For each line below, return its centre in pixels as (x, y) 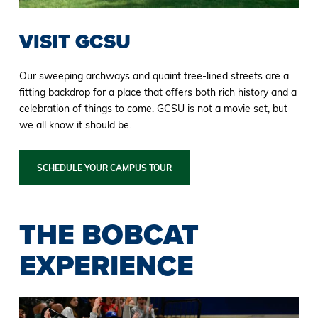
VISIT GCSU (75, 42)
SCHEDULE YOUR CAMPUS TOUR (104, 168)
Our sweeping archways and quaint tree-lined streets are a (154, 76)
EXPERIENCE (106, 266)
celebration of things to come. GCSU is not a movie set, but (153, 109)
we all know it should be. (75, 125)
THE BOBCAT (109, 235)
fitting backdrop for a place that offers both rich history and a (158, 93)
